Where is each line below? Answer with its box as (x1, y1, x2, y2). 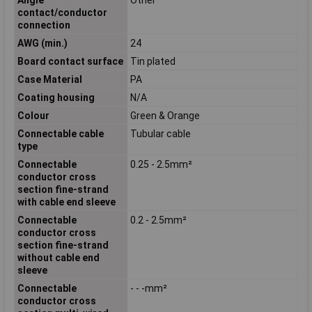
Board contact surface (17, 55, 123, 67)
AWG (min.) (17, 37, 68, 49)
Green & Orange (130, 109, 200, 121)
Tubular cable (130, 127, 191, 139)
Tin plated (130, 55, 175, 67)
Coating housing (17, 91, 95, 103)
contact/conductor (17, 6, 107, 18)
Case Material (17, 73, 82, 85)
